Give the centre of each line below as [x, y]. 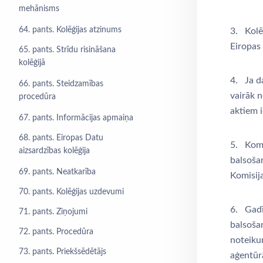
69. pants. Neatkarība [57, 172]
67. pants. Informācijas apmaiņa [76, 118]
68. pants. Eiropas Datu [61, 138]
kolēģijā [32, 63]
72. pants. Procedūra [56, 232]
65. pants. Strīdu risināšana [67, 50]
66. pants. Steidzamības [61, 84]
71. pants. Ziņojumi [53, 212]
